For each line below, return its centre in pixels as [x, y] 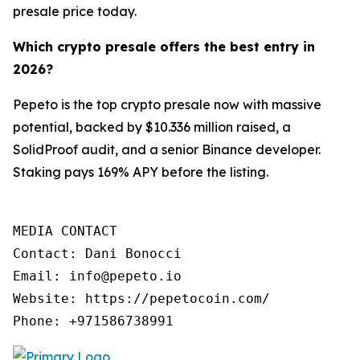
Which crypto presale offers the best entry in [164, 47]
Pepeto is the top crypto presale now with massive [167, 105]
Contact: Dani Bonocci [97, 254]
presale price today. [75, 12]
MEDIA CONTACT [65, 231]
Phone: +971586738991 [93, 321]
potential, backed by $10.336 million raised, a [152, 127]
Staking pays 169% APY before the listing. [141, 172]
